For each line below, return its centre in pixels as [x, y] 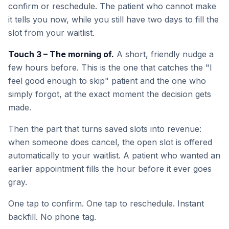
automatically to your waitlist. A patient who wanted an [114, 155]
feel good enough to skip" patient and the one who [107, 81]
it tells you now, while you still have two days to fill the [113, 19]
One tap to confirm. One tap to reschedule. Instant [106, 203]
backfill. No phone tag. [52, 217]
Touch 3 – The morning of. [61, 54]
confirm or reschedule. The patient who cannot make [112, 6]
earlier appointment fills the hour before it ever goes [110, 169]
